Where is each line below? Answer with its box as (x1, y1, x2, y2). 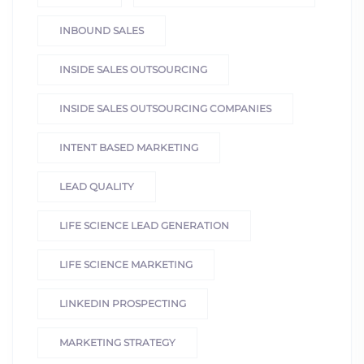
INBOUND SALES (59, 24, 144, 37)
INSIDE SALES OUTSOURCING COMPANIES (59, 102, 271, 115)
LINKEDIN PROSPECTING (59, 297, 186, 310)
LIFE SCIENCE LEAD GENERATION (59, 219, 229, 232)
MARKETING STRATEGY (59, 336, 175, 349)
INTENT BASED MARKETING (59, 141, 198, 154)
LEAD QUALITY (59, 180, 134, 193)
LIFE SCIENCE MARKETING (59, 258, 193, 271)
